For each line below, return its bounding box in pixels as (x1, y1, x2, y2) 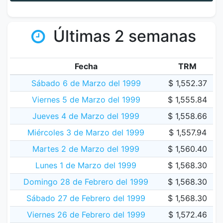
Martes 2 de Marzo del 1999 (32, 144, 139, 154)
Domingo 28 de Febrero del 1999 (23, 177, 148, 187)
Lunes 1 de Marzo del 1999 (35, 160, 136, 170)
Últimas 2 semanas (49, 26, 196, 46)
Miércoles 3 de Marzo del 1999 (27, 127, 144, 137)
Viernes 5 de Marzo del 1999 (31, 95, 140, 105)
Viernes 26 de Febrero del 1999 (26, 210, 145, 220)
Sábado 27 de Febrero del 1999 (26, 193, 145, 203)
